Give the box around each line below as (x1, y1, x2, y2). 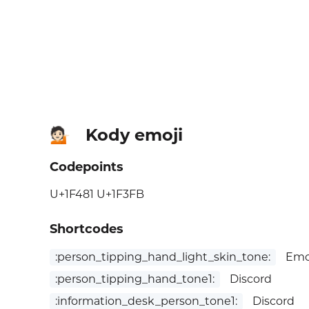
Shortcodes (50, 221, 123, 237)
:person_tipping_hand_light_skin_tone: (55, 250, 270, 264)
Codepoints (50, 159, 123, 175)
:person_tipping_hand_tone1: (55, 272, 215, 286)
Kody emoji (86, 125, 183, 146)
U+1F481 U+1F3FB (50, 188, 144, 201)
